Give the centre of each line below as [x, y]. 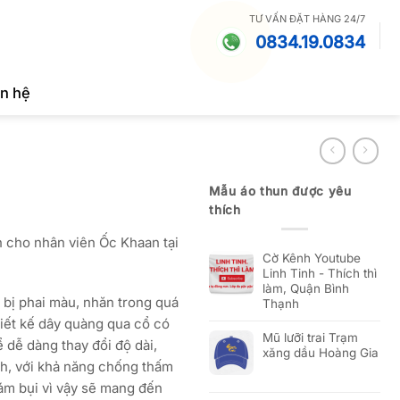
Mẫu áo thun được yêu [280, 191]
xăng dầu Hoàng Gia [321, 353]
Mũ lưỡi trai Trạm [311, 338]
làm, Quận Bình [306, 289]
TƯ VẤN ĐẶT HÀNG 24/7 [307, 18]
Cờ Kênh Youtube [312, 258]
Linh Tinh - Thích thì [320, 274]
